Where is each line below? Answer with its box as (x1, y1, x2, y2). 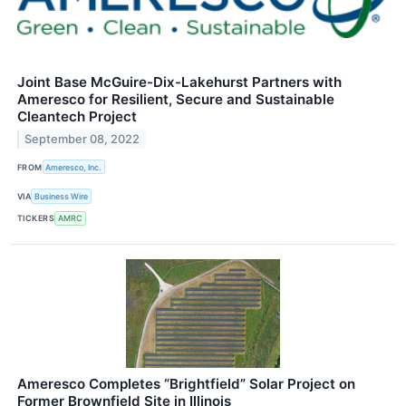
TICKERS (17, 213, 55, 224)
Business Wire (34, 191, 89, 202)
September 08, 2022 (24, 132, 140, 147)
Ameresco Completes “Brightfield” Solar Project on (17, 374, 355, 392)
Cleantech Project (17, 108, 137, 126)
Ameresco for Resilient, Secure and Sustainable (17, 91, 334, 109)
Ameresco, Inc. (45, 161, 102, 172)
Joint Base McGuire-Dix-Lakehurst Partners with (17, 73, 342, 92)
